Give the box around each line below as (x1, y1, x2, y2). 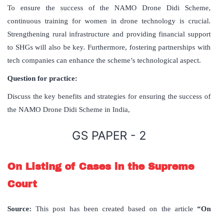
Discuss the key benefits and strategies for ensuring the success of (7, 92, 211, 101)
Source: (7, 205, 32, 213)
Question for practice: (7, 74, 77, 83)
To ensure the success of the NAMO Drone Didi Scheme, (7, 4, 211, 12)
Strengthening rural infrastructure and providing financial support (7, 30, 211, 38)
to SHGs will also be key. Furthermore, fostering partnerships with (7, 43, 211, 52)
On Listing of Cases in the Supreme (7, 161, 194, 172)
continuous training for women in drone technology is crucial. (7, 17, 211, 25)
